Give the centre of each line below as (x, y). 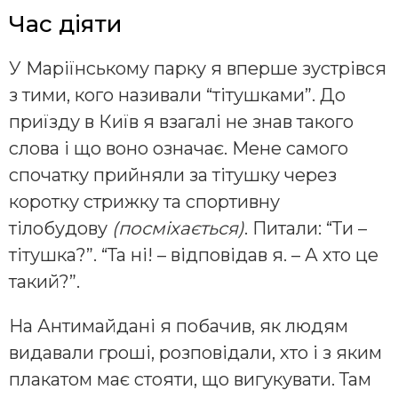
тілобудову (60, 229)
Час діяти (65, 24)
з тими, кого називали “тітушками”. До (177, 96)
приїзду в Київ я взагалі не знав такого (181, 122)
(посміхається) (178, 229)
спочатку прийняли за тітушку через (173, 175)
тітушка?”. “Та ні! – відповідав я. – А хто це (194, 255)
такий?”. (44, 282)
